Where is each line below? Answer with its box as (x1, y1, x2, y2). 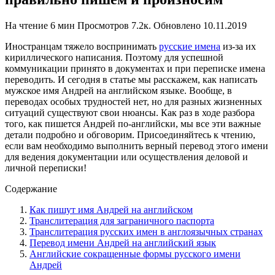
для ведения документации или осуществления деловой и (5, 151, 248, 162)
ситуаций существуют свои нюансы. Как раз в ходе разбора (5, 107, 255, 118)
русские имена (159, 41, 220, 52)
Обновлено (153, 20, 201, 31)
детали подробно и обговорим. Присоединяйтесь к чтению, (5, 129, 255, 140)
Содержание (5, 183, 57, 194)
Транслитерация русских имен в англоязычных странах (29, 226, 263, 237)
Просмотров (77, 20, 129, 31)
